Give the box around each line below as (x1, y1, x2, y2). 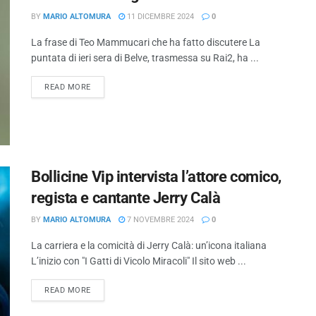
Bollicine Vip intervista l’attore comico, (31, 167, 281, 186)
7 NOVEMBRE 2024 (125, 214, 194, 224)
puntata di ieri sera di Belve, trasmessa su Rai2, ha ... (31, 52, 259, 64)
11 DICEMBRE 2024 (125, 12, 194, 22)
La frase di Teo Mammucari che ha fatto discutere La (31, 37, 260, 49)
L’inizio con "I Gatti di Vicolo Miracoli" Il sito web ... (31, 255, 246, 267)
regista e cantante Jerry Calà (31, 188, 221, 207)
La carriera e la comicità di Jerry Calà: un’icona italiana (31, 239, 267, 251)
